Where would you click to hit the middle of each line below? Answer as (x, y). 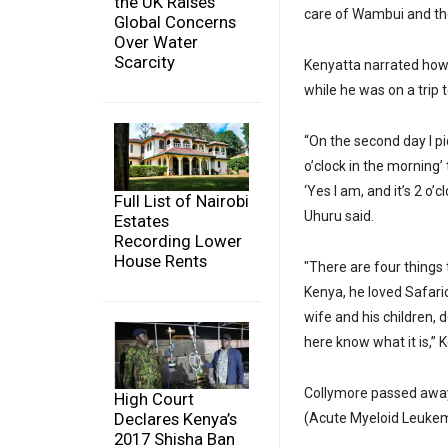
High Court (154, 399)
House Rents (160, 260)
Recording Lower (178, 240)
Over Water (156, 42)
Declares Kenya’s (175, 419)
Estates (141, 220)
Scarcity (144, 62)
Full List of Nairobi (181, 200)
